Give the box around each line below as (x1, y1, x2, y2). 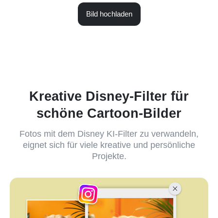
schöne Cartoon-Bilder (36, 106, 182, 121)
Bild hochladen (86, 9, 132, 18)
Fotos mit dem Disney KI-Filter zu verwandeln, (19, 129, 199, 139)
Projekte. (91, 151, 127, 162)
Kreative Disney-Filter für (29, 89, 189, 104)
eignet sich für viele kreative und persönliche (23, 140, 195, 150)
